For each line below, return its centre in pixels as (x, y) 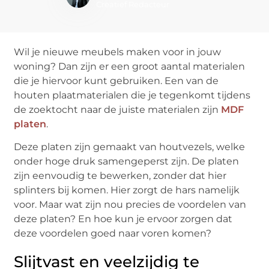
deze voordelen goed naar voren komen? (113, 234)
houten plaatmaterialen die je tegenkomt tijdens (132, 95)
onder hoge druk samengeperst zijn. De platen (127, 162)
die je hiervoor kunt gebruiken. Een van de (116, 80)
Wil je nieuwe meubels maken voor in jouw (118, 52)
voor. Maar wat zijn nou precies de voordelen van (130, 205)
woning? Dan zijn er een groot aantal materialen (130, 66)
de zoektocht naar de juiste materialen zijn (118, 109)
